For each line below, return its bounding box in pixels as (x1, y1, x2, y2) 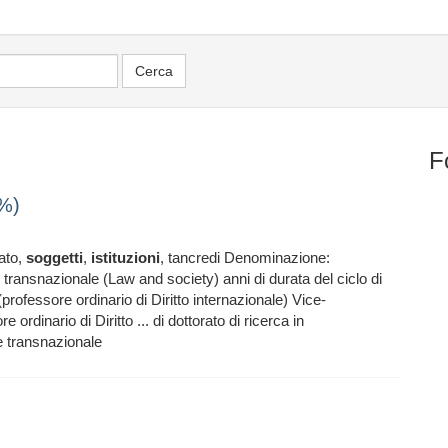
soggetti (26, 249, 83, 266)
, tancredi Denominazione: (160, 249, 330, 266)
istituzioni (91, 249, 160, 266)
